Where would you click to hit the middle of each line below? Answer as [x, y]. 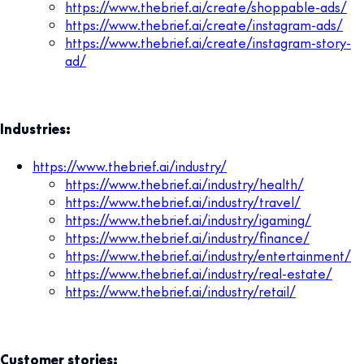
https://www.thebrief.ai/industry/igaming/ [188, 219]
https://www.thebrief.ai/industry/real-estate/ [199, 273]
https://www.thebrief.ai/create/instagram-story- [208, 42]
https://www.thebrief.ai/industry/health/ [184, 183]
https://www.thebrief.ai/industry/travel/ [183, 201]
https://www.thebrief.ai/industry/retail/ [180, 290]
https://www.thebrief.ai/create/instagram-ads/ [204, 24]
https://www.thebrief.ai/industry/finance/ [187, 237]
